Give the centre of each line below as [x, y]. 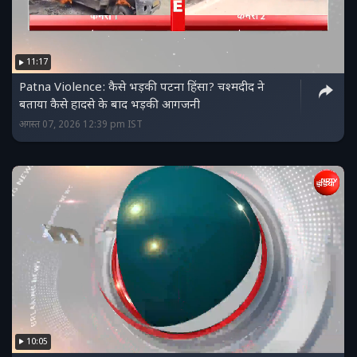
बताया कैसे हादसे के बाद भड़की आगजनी [110, 106]
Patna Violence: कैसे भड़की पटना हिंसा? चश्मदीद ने [142, 88]
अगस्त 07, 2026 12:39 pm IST [81, 126]
